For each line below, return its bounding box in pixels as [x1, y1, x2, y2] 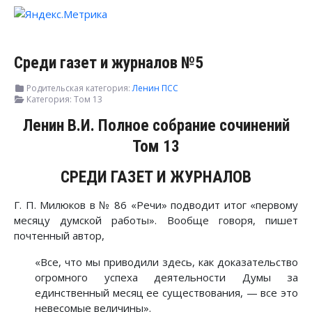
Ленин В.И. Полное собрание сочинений [22, 116, 290, 136]
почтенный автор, [14, 228, 104, 243]
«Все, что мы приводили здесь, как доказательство [35, 255, 298, 270]
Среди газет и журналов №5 [14, 53, 203, 73]
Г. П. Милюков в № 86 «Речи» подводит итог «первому [14, 198, 298, 212]
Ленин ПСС [132, 82, 178, 95]
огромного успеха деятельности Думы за [35, 270, 298, 285]
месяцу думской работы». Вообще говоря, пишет [14, 213, 298, 228]
